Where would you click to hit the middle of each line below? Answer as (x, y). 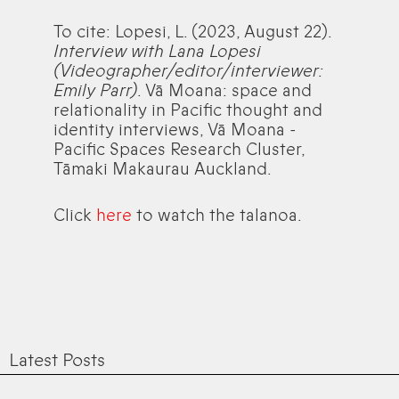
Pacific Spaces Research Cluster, (179, 149)
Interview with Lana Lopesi (157, 51)
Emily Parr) (95, 90)
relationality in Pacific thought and (188, 110)
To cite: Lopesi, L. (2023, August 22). (192, 32)
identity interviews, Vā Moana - (175, 130)
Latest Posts (57, 360)
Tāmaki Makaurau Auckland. (163, 169)
